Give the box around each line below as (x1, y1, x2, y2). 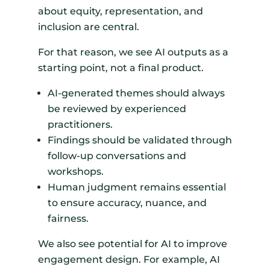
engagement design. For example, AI (37, 254, 220, 266)
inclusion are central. (37, 21, 139, 33)
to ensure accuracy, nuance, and (47, 197, 207, 209)
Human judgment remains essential (47, 181, 226, 193)
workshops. (47, 166, 104, 178)
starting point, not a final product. (37, 62, 204, 74)
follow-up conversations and (47, 150, 186, 162)
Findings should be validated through (47, 134, 232, 146)
